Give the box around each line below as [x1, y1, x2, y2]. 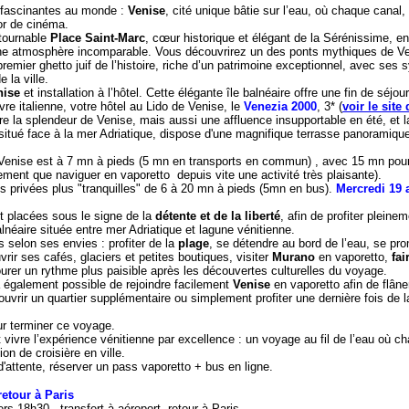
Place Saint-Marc [50, 31, 145, 45]
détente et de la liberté [155, 209, 280, 223]
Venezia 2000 [244, 100, 317, 113]
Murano [272, 250, 319, 264]
